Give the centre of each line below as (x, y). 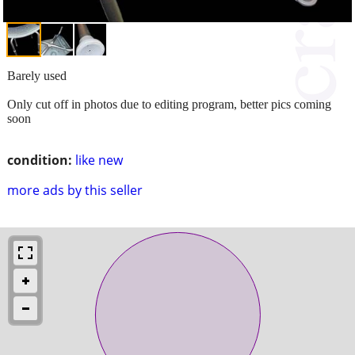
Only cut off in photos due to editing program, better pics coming (169, 104)
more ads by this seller (75, 190)
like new (99, 160)
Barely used (37, 75)
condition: (40, 160)
